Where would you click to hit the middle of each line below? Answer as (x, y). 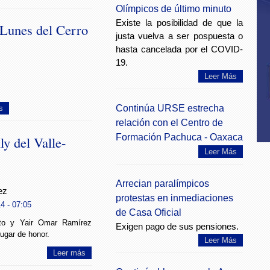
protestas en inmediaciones (174, 198)
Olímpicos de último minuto (174, 9)
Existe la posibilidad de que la (180, 23)
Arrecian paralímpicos (162, 184)
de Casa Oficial (149, 212)
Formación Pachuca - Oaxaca (179, 137)
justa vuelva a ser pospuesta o (180, 36)
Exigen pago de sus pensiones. (177, 226)
